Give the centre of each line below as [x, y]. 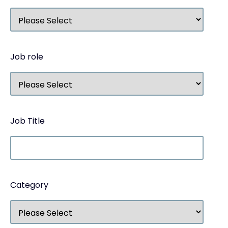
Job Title [27, 121]
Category [29, 185]
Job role [27, 57]
